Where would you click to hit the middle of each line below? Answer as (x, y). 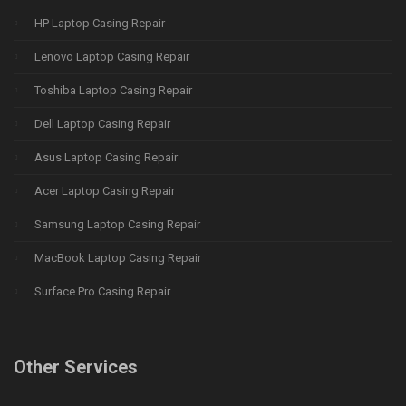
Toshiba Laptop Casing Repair (113, 90)
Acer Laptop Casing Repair (105, 190)
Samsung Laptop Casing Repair (117, 224)
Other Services (76, 367)
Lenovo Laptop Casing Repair (112, 56)
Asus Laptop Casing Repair (106, 157)
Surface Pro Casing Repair (102, 291)
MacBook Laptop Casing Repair (118, 257)
